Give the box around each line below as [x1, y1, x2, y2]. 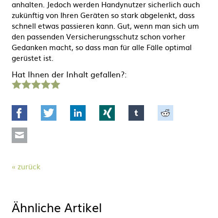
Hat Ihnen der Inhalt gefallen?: [12, 68, 127, 80]
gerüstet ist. [12, 52, 54, 63]
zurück [18, 161, 40, 172]
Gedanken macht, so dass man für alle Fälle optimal [12, 41, 192, 53]
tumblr [144, 104, 169, 116]
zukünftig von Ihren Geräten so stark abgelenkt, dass [12, 9, 195, 20]
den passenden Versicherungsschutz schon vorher [12, 31, 185, 42]
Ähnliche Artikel [12, 198, 102, 216]
